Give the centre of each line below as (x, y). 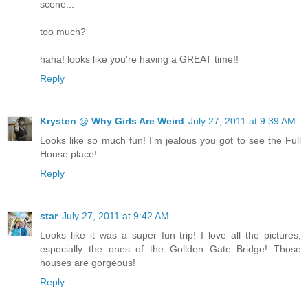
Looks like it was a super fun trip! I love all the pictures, (170, 235)
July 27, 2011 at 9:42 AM (115, 216)
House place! (68, 154)
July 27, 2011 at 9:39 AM (242, 121)
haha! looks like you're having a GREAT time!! (139, 59)
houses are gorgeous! (88, 262)
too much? (63, 31)
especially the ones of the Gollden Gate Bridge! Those (170, 249)
